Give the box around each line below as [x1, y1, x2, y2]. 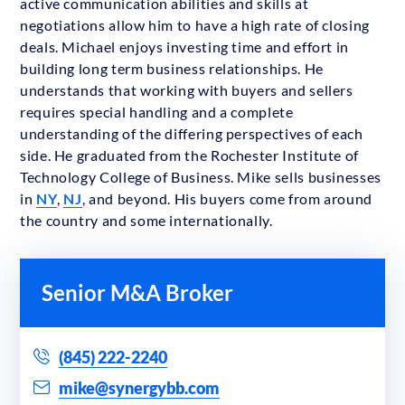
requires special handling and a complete [20, 103, 294, 121]
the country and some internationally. [20, 212, 273, 230]
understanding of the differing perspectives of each [20, 125, 363, 143]
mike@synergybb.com [59, 378, 220, 399]
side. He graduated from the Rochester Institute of [20, 146, 360, 165]
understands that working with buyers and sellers [20, 81, 353, 99]
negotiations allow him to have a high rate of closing [20, 16, 370, 34]
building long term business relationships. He [20, 60, 324, 78]
